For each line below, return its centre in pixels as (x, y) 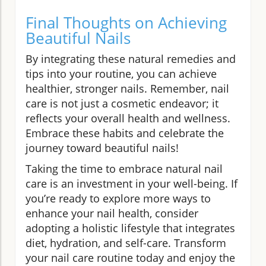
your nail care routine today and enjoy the (130, 257)
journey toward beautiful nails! (102, 148)
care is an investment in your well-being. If (132, 183)
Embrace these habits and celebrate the (125, 133)
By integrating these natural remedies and (131, 58)
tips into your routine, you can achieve (121, 73)
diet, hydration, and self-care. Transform (126, 243)
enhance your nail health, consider (112, 213)
